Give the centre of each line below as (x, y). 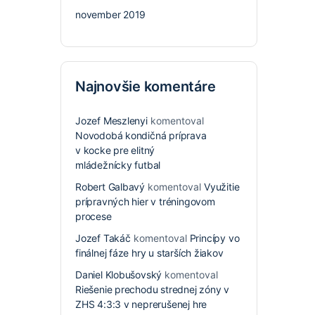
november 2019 (111, 14)
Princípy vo (214, 238)
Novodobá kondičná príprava (141, 135)
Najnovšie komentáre (146, 86)
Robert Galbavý (110, 187)
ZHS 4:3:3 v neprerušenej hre (141, 304)
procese (94, 216)
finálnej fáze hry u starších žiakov (149, 253)
